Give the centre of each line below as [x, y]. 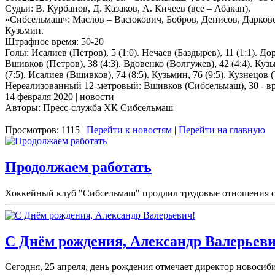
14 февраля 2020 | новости [60, 96]
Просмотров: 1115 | [46, 130]
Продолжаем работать [78, 167]
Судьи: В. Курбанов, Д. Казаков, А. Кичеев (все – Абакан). [128, 8]
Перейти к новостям [129, 130]
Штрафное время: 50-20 [54, 41]
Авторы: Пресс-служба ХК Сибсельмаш [89, 107]
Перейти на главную [222, 130]
